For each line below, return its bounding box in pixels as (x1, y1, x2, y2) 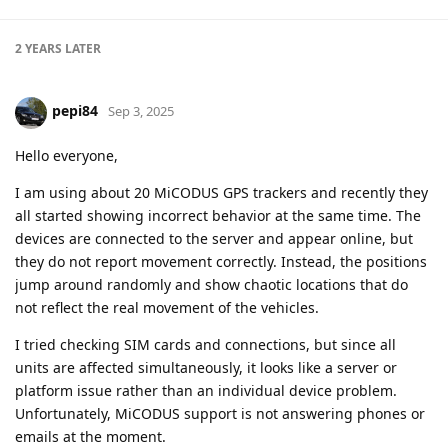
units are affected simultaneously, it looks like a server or (15, 357, 397, 377)
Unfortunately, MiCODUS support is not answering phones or (15, 403, 425, 423)
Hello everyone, (15, 145, 118, 165)
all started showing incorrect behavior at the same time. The (15, 205, 421, 225)
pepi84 (52, 101, 98, 121)
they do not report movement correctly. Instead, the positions (15, 251, 427, 271)
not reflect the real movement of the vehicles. (15, 297, 319, 317)
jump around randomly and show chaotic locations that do (15, 274, 408, 294)
